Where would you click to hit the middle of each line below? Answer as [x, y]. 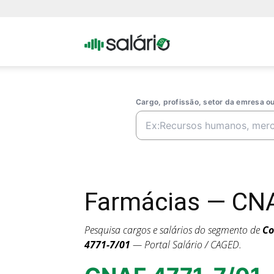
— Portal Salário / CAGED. [186, 245]
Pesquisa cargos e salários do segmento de [173, 230]
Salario [183, 90]
